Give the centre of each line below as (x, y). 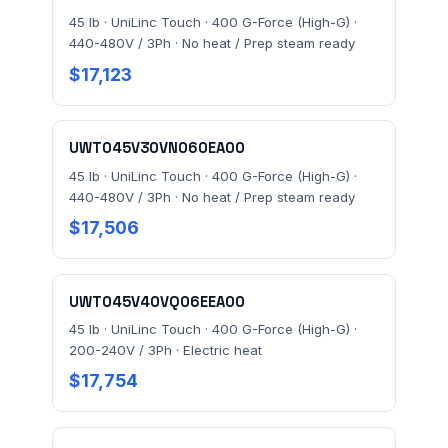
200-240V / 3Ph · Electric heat (165, 350)
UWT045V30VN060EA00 (157, 148)
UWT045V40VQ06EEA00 (157, 301)
